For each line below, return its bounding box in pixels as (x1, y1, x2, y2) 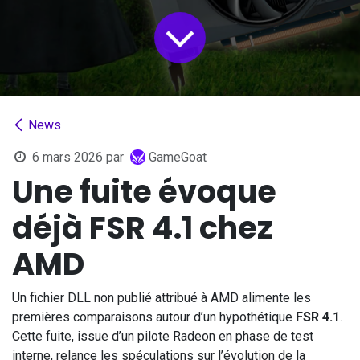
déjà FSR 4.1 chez (12, 206, 272, 249)
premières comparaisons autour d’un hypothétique (12, 309, 296, 325)
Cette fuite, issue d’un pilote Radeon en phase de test (12, 328, 313, 344)
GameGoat (148, 149, 207, 165)
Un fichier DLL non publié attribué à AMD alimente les (12, 289, 311, 305)
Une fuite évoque (12, 170, 276, 213)
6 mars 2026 (31, 149, 103, 165)
